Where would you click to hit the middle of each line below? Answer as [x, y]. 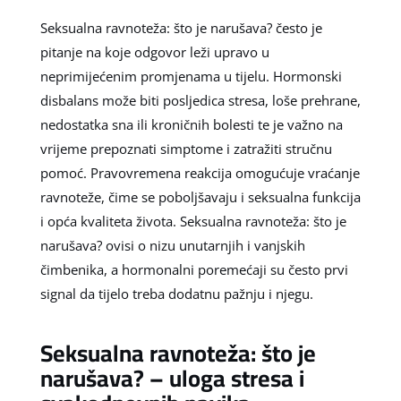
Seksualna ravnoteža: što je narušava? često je [181, 27]
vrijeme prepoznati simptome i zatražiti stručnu [186, 148]
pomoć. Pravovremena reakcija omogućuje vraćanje [200, 172]
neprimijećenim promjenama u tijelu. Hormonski [191, 76]
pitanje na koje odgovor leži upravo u [154, 51]
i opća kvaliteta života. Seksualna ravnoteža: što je [193, 221]
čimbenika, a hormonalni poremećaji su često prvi [194, 269]
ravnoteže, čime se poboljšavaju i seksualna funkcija [200, 196]
